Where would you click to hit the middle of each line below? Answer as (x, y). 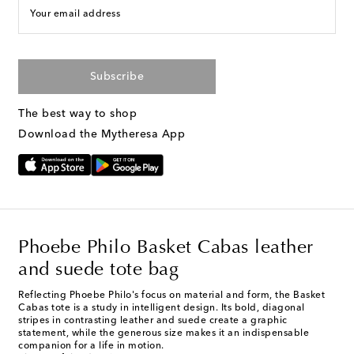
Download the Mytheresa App (102, 135)
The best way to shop (77, 114)
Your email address (75, 15)
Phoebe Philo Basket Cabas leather (166, 248)
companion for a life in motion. (91, 346)
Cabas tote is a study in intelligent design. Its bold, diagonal (162, 308)
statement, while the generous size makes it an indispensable (164, 333)
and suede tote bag (98, 270)
